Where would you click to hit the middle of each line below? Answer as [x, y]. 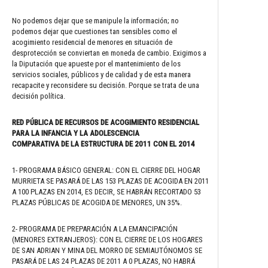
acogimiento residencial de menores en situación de [92, 42]
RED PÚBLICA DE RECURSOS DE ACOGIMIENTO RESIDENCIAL [106, 122]
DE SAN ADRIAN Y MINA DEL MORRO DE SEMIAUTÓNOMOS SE [107, 250]
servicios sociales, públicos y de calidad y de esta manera [101, 74]
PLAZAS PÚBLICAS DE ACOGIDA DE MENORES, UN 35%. [97, 202]
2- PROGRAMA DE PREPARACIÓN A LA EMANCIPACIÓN [95, 229]
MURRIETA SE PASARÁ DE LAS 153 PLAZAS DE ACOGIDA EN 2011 [110, 181]
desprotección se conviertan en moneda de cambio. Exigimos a [109, 53]
